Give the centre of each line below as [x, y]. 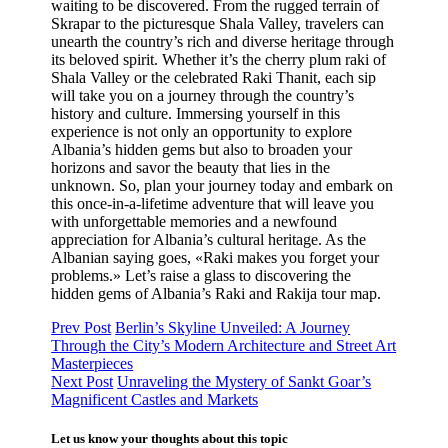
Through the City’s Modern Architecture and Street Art [224, 345]
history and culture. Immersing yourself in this [196, 113]
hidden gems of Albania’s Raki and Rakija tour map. [216, 293]
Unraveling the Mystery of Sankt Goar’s [244, 381]
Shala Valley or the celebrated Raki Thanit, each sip [214, 77]
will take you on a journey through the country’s [203, 95]
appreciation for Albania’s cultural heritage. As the [209, 239]
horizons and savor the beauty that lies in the [191, 167]
